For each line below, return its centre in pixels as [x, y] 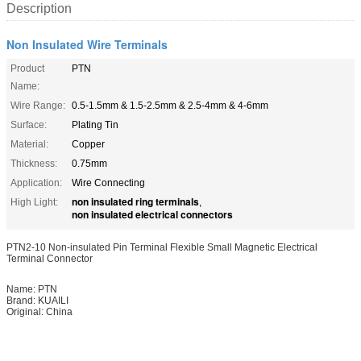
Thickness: [34, 163]
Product [27, 68]
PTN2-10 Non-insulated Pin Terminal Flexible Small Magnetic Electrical [162, 247]
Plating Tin [95, 124]
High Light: [34, 202]
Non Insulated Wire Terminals [87, 44]
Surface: [29, 124]
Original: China [39, 311]
